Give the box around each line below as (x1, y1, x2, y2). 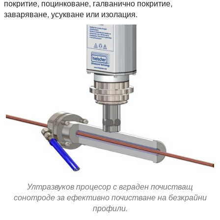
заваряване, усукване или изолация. (4, 8, 137, 20)
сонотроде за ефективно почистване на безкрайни (13, 191, 207, 203)
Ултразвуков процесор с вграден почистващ (27, 180, 193, 192)
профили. (92, 202, 128, 214)
